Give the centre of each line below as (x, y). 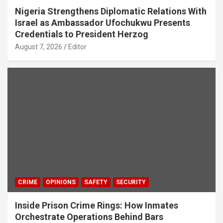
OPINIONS (61, 182)
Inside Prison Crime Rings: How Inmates (97, 206)
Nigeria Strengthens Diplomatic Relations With (111, 11)
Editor (77, 47)
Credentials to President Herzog (82, 34)
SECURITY (131, 182)
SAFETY (96, 182)
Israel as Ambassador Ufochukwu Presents (103, 22)
